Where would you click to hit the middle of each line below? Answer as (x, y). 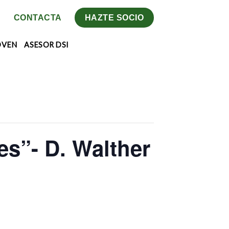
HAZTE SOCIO (114, 17)
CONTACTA (38, 17)
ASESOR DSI (47, 45)
